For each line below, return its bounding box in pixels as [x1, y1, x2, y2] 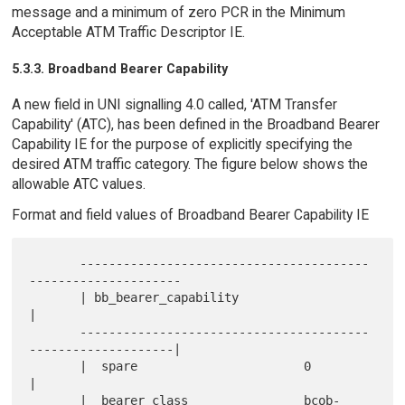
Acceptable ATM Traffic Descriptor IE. [11, 23, 245, 41]
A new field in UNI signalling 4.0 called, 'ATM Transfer [11, 95, 337, 113]
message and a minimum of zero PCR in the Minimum [11, 3, 345, 21]
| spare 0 [29, 359, 80, 374]
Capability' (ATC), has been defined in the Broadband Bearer [11, 115, 380, 133]
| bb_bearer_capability [29, 290, 80, 306]
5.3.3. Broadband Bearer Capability [11, 61, 228, 76]
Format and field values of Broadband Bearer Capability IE [11, 206, 369, 224]
